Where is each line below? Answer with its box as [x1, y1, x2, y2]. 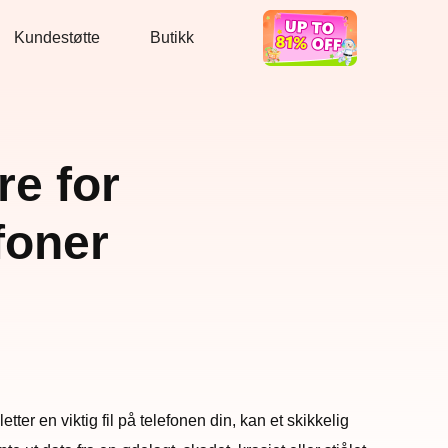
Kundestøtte [14, 29, 100, 46]
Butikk [150, 29, 194, 46]
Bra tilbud [244, 39, 312, 56]
